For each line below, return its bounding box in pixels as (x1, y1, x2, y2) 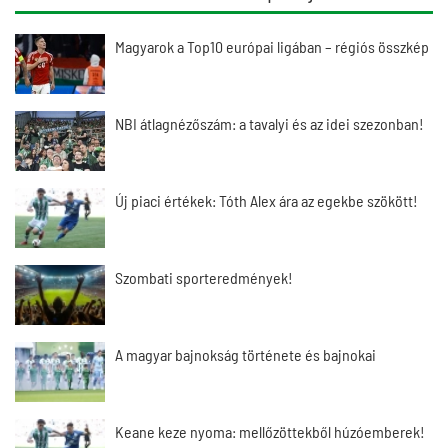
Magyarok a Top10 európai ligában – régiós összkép (115, 37, 429, 56)
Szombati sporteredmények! (115, 268, 293, 287)
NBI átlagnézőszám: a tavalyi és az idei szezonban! (115, 114, 424, 133)
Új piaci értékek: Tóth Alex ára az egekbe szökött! (115, 191, 418, 210)
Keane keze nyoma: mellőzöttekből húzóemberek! (115, 422, 425, 441)
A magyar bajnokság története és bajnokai (115, 345, 376, 364)
